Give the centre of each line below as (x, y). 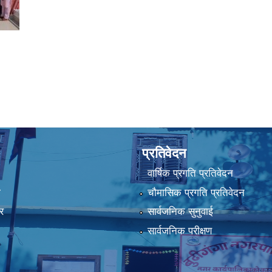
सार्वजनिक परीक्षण (179, 231)
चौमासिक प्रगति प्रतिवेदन (196, 192)
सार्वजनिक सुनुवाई (180, 212)
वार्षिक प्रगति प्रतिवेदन (190, 174)
